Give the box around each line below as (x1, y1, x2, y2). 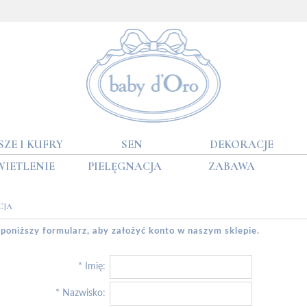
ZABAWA (208, 159, 256, 173)
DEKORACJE (210, 137, 274, 151)
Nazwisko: (62, 288, 106, 298)
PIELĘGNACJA (87, 159, 162, 173)
